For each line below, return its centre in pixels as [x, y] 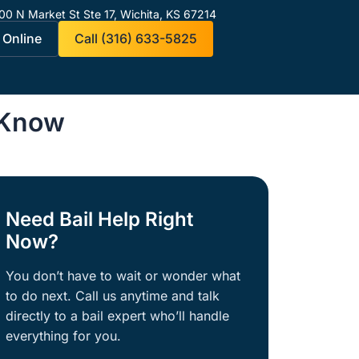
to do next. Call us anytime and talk [113, 296]
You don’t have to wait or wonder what [123, 276]
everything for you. [63, 336]
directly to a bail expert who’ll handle [117, 316]
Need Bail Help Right [99, 219]
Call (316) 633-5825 [136, 38]
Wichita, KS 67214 [168, 14]
